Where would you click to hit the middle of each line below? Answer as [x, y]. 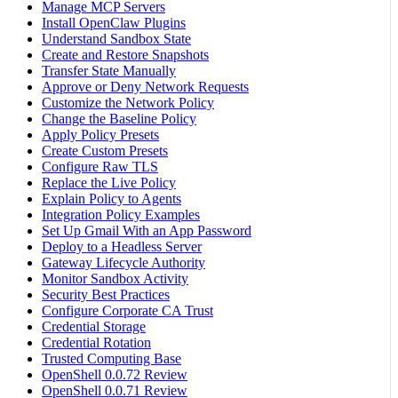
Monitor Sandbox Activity [115, 279]
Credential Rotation [96, 343]
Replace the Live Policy [109, 183]
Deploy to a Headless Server [122, 247]
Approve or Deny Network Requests [145, 87]
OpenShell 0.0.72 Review [115, 375]
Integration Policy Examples [121, 215]
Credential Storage [94, 327]
